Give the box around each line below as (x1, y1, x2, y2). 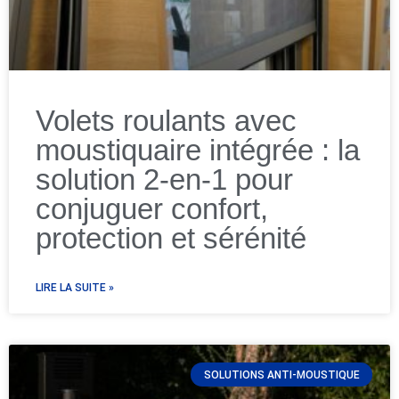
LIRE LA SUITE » (36, 281, 114, 295)
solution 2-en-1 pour (36, 163, 293, 197)
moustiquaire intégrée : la (36, 134, 360, 167)
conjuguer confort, (36, 192, 268, 226)
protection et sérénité (36, 222, 306, 256)
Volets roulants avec (36, 104, 297, 138)
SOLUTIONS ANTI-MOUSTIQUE (203, 368, 360, 381)
